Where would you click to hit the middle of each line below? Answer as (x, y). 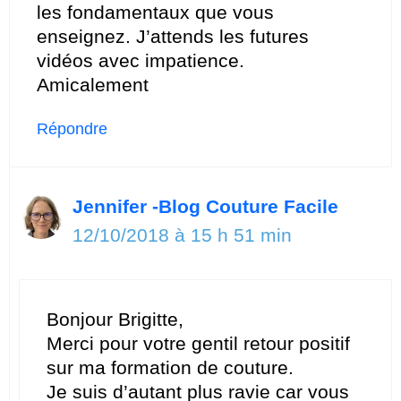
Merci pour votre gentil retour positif (198, 344)
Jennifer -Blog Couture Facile (205, 206)
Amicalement (93, 84)
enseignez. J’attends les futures (173, 36)
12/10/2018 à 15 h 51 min (182, 235)
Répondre (72, 128)
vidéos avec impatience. (141, 60)
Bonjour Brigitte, (115, 320)
